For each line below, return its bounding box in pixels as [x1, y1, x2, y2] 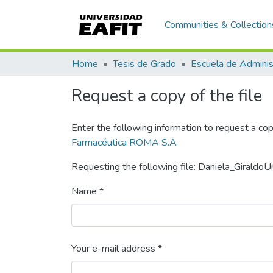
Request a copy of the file [71, 84, 262, 107]
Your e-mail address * [71, 242, 162, 255]
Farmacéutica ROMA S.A [71, 136, 177, 149]
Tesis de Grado [113, 57, 176, 71]
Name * [71, 185, 104, 198]
